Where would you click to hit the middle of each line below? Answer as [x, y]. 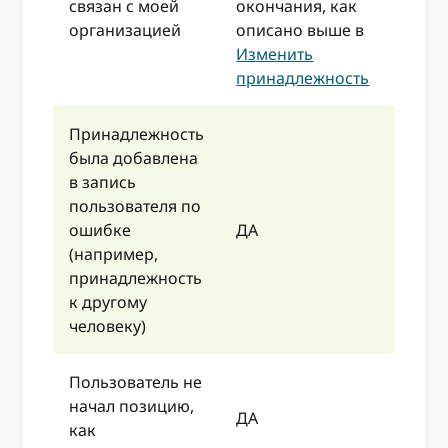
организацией [125, 29]
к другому [108, 301]
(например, [114, 253]
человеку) [108, 325]
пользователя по [135, 205]
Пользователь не [136, 381]
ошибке [100, 229]
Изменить [275, 53]
